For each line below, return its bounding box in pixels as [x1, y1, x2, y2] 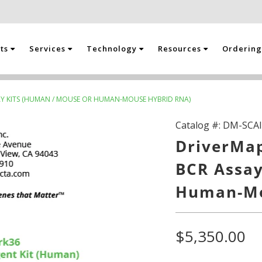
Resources [158, 43, 204, 54]
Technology [87, 43, 140, 54]
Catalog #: [175, 119, 223, 132]
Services [29, 43, 68, 54]
